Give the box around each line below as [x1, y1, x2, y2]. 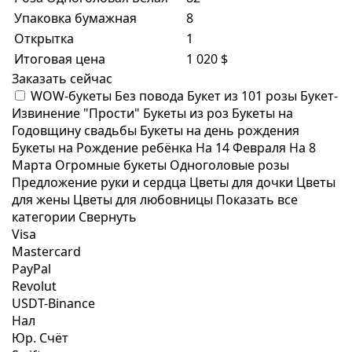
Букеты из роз [143, 104, 232, 122]
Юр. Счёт [12, 329, 68, 346]
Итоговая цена [14, 50, 105, 68]
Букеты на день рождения [140, 122, 299, 139]
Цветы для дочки [189, 174, 296, 191]
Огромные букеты [55, 156, 170, 174]
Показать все [216, 191, 298, 208]
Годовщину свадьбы [12, 122, 140, 139]
